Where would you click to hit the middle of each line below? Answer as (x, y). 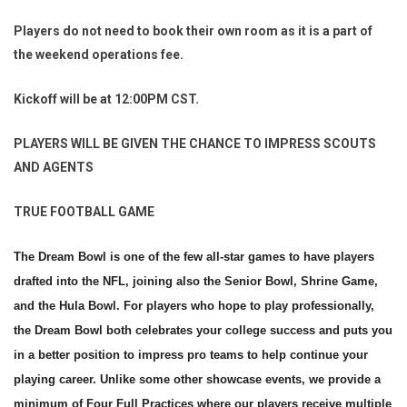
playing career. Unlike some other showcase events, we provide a (197, 379)
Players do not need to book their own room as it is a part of (193, 31)
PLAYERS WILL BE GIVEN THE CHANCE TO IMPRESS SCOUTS (195, 144)
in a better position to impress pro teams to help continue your (191, 355)
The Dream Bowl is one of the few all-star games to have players (194, 257)
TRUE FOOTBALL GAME (84, 212)
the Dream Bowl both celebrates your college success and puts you (203, 330)
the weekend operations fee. (99, 55)
